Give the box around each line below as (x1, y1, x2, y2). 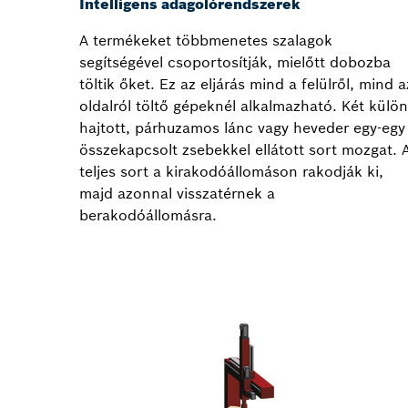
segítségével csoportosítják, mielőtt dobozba (79, 53, 391, 72)
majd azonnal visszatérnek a (79, 184, 275, 203)
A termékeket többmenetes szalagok (79, 31, 332, 50)
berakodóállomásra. (79, 206, 217, 225)
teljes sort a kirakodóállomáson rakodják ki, (79, 162, 383, 181)
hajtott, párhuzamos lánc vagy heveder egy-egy (79, 118, 405, 138)
